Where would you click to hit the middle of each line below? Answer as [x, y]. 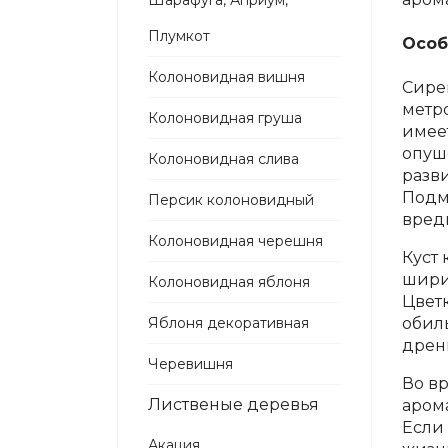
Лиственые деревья [233, 404]
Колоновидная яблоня [229, 282]
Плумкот [179, 36]
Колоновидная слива [223, 159]
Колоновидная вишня [226, 77]
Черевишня [190, 364]
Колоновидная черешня [235, 241]
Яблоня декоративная [228, 323]
